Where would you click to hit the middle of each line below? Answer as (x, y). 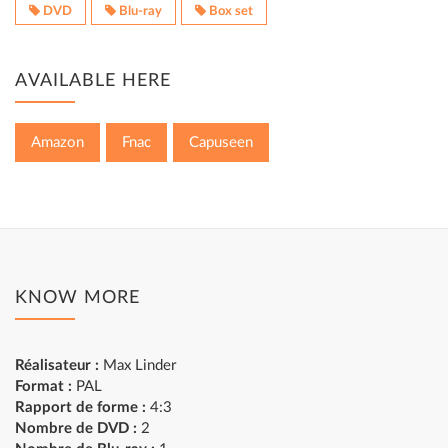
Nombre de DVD (72, 428)
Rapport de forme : (80, 407)
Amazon (57, 142)
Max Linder (137, 365)
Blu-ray (139, 11)
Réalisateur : (57, 365)
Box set (229, 11)
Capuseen (221, 142)
